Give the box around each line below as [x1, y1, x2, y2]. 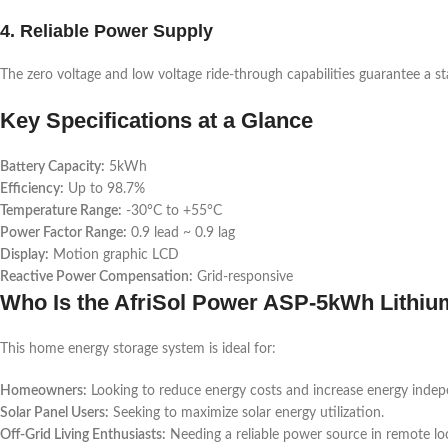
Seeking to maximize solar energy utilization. [109, 405, 384, 420]
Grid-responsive [193, 269, 293, 284]
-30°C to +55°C [122, 203, 222, 218]
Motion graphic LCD [49, 247, 179, 262]
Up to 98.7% [64, 181, 145, 196]
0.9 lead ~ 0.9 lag [127, 225, 235, 240]
